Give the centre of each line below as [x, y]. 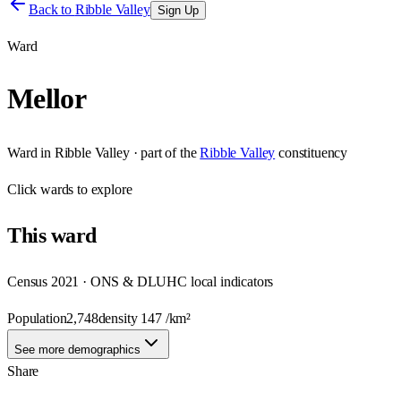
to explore [103, 189]
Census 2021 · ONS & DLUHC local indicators [141, 281]
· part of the [163, 152]
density [119, 318]
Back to [52, 9]
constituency [313, 152]
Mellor [47, 99]
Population [37, 318]
